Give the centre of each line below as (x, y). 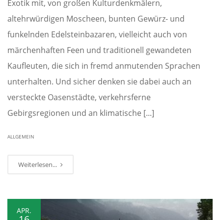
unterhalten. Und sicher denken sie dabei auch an (99, 81)
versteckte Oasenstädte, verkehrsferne (79, 97)
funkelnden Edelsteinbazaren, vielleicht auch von (97, 34)
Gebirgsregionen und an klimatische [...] (81, 113)
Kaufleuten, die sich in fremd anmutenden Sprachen (104, 66)
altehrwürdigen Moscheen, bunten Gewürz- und (96, 18)
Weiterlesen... (38, 164)
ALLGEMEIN (21, 136)
